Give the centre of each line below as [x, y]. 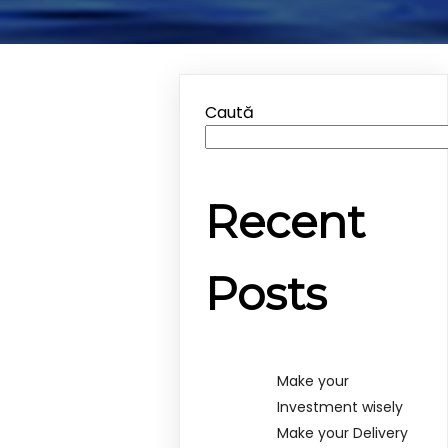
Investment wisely [340, 406]
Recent [285, 222]
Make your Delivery [343, 432]
